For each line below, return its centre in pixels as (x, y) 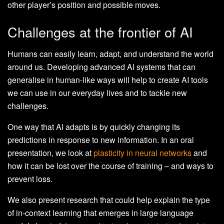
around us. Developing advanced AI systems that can (101, 67)
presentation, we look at (50, 153)
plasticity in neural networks (142, 153)
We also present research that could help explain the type (109, 200)
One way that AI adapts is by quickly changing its (94, 127)
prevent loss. (30, 179)
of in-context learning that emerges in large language (100, 213)
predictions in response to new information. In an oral (101, 140)
